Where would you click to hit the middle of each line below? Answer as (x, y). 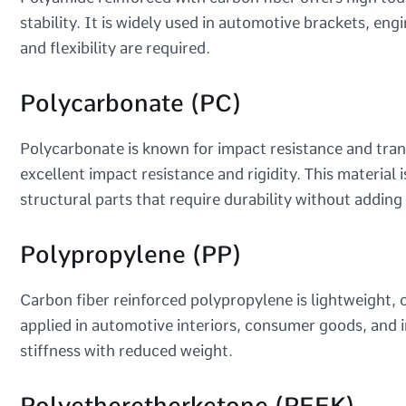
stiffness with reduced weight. (126, 350)
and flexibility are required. (115, 48)
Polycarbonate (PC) (130, 102)
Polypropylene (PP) (130, 254)
